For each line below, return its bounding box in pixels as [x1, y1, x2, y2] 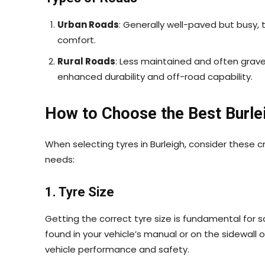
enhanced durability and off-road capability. [57, 70, 253, 83]
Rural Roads [57, 54, 115, 67]
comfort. [57, 33, 96, 46]
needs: [45, 153, 75, 166]
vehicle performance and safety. [45, 243, 189, 256]
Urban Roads [57, 18, 119, 31]
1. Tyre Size [45, 184, 114, 199]
